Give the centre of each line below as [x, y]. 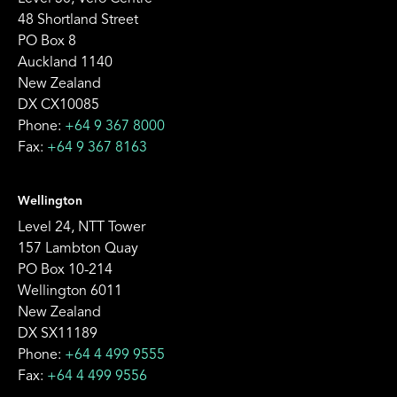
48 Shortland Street [78, 21]
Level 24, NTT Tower [82, 228]
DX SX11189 [58, 335]
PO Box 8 [47, 42]
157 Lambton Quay [78, 249]
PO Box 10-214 [65, 271]
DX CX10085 [58, 106]
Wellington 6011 [70, 292]
